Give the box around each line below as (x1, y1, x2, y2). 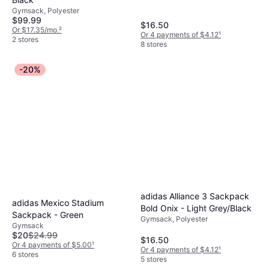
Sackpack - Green (12, 210, 83, 220)
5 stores (141, 255, 167, 264)
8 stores (141, 40, 167, 49)
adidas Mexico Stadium (12, 198, 104, 208)
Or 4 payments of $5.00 (12, 240, 92, 250)
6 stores (12, 250, 38, 259)
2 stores (12, 35, 38, 44)
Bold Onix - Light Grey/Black (141, 203, 252, 214)
